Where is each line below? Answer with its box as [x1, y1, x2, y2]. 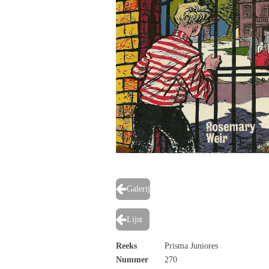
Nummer [116, 255, 148, 265]
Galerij [126, 184, 150, 194]
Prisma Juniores [162, 241, 218, 251]
